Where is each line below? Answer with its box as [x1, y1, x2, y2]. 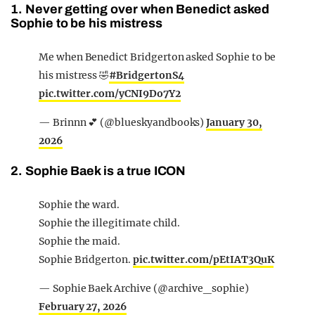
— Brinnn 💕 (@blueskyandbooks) [39, 116, 207, 129]
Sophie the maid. [39, 235, 121, 248]
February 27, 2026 [39, 300, 127, 314]
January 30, [206, 116, 262, 129]
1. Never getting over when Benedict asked [11, 2, 269, 17]
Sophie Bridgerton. [39, 253, 133, 266]
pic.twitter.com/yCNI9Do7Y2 [39, 87, 181, 101]
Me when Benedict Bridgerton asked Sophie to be [39, 51, 276, 64]
